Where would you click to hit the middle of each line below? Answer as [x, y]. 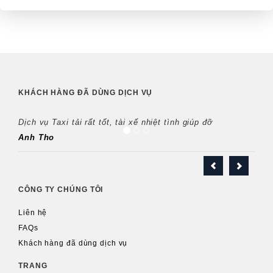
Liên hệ [33, 213]
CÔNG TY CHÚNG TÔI [61, 190]
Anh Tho [37, 138]
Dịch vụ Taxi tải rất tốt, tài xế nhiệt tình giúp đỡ [115, 122]
